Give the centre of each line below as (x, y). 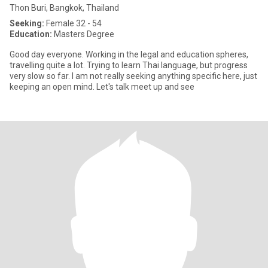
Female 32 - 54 (73, 23)
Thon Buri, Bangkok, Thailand (64, 8)
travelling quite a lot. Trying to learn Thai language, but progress (129, 65)
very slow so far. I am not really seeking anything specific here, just (133, 76)
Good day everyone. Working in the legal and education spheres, (129, 54)
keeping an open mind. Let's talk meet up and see (102, 87)
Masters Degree (83, 34)
